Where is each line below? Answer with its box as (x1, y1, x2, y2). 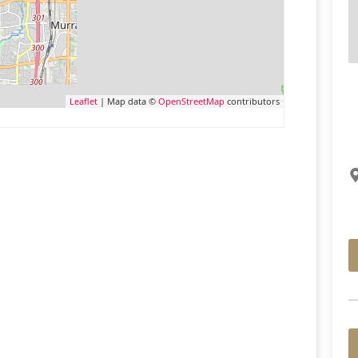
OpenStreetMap (157, 94, 225, 107)
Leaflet (69, 94, 97, 107)
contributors (224, 94, 280, 107)
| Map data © (97, 94, 158, 107)
